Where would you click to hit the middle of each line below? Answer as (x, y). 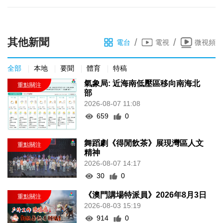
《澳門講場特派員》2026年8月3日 (146, 195)
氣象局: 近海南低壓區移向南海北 (142, 84)
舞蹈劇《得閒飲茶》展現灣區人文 (144, 143)
